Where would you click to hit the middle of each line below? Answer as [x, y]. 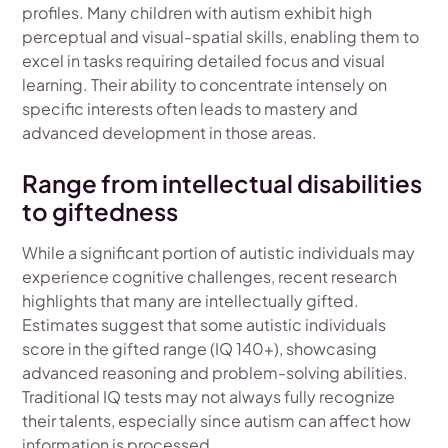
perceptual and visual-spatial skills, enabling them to [221, 37]
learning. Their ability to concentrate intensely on [205, 85]
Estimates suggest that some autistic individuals [204, 325]
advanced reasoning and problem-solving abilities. [215, 373]
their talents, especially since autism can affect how [217, 421]
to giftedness [100, 211]
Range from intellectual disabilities [222, 183]
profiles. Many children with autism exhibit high [197, 13]
